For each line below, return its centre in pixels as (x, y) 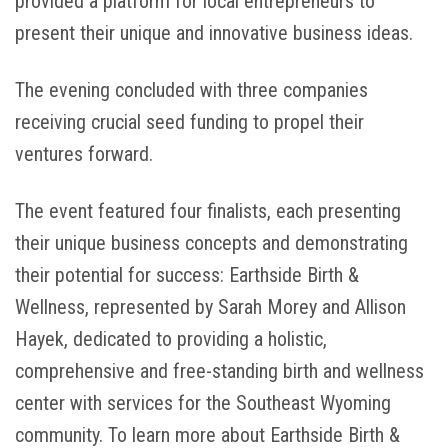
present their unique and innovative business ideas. (214, 33)
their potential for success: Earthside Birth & (187, 274)
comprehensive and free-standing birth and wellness (220, 370)
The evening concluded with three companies (192, 90)
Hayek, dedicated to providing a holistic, (171, 338)
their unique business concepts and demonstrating (212, 242)
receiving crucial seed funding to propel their (190, 122)
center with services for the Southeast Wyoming (203, 402)
